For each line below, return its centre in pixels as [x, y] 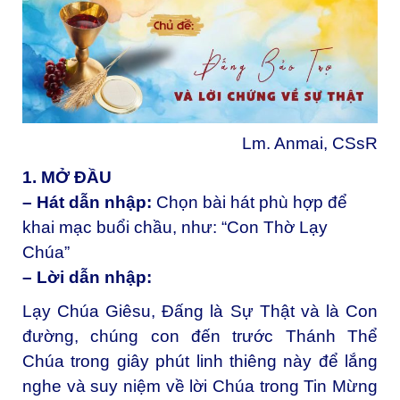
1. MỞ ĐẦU [67, 178]
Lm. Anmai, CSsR [310, 144]
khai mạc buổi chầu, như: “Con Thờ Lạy [175, 228]
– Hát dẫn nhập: [89, 203]
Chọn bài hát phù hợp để [252, 203]
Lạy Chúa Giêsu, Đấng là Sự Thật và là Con [200, 311]
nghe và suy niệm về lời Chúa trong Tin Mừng [200, 386]
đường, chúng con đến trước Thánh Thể [200, 336]
